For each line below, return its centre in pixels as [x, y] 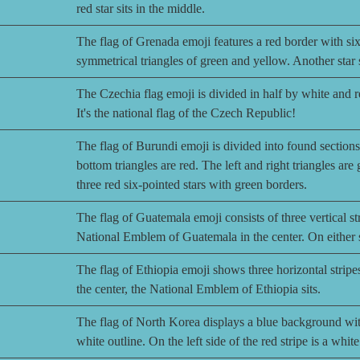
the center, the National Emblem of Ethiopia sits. [198, 289]
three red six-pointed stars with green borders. [192, 185]
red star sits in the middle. [141, 9]
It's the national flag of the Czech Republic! [186, 113]
